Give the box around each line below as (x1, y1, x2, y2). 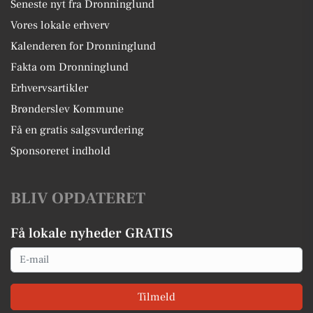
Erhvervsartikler (10, 80, 88, 95)
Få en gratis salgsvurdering (10, 122, 144, 137)
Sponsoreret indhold (10, 143, 110, 158)
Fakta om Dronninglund (10, 59, 129, 74)
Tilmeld (138, 290, 175, 304)
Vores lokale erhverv (10, 17, 110, 32)
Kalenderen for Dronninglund (10, 38, 156, 53)
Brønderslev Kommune (10, 101, 124, 116)
